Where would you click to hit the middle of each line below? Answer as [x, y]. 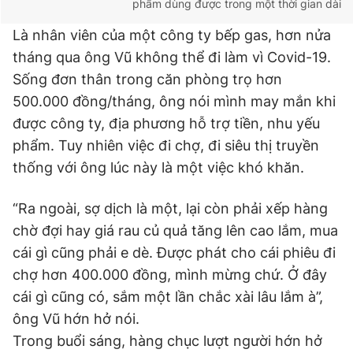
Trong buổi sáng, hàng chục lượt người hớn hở [167, 341]
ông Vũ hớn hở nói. [76, 319]
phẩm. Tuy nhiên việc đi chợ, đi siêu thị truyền [166, 145]
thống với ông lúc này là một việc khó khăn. [158, 167]
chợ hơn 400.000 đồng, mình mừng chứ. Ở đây [170, 275]
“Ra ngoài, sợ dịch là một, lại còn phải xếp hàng [170, 208]
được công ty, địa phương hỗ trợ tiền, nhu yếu [166, 123]
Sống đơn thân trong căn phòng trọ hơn [147, 79]
